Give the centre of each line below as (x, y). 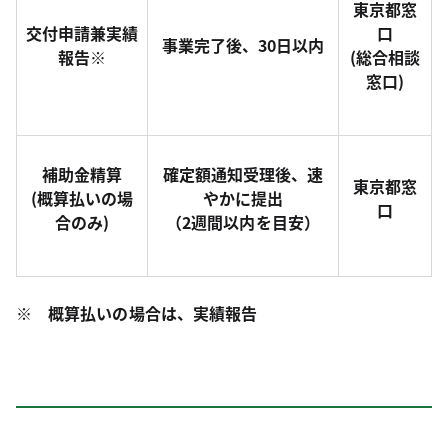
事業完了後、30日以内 (243, 45)
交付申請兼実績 (82, 33)
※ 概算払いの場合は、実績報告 (137, 313)
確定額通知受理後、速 (243, 174)
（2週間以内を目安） (243, 222)
